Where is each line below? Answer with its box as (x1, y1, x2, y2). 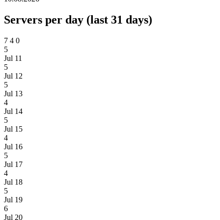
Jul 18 (4, 178, 23, 187)
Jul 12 (4, 72, 23, 81)
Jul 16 (4, 142, 23, 151)
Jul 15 (4, 125, 23, 134)
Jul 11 (4, 54, 22, 63)
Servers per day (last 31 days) (4, 13, 152, 27)
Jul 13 (4, 89, 23, 98)
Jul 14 (4, 107, 23, 116)
